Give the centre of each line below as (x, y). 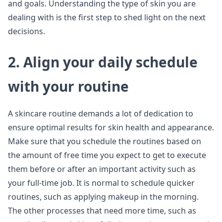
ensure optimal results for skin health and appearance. (111, 127)
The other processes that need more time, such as (102, 211)
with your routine (68, 86)
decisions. (27, 31)
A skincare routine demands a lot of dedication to (101, 113)
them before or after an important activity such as (102, 169)
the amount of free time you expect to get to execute (107, 155)
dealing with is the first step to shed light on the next (107, 17)
